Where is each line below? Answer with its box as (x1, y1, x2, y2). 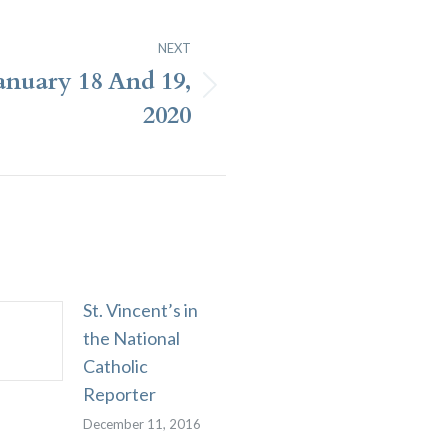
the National (83, 327, 180, 349)
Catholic (83, 355, 148, 377)
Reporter (83, 383, 156, 405)
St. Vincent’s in (83, 299, 198, 321)
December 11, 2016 (83, 416, 201, 432)
